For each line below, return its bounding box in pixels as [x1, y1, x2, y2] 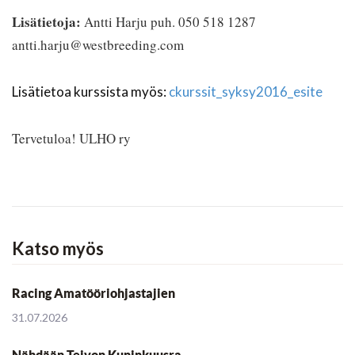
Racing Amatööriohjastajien [12, 286, 175, 301]
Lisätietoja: [12, 12, 81, 32]
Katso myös [12, 238, 104, 260]
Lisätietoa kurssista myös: [12, 83, 169, 101]
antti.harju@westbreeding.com [12, 36, 184, 55]
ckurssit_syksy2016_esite [169, 83, 323, 101]
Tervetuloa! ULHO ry [12, 129, 131, 148]
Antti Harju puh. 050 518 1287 [81, 13, 256, 32]
